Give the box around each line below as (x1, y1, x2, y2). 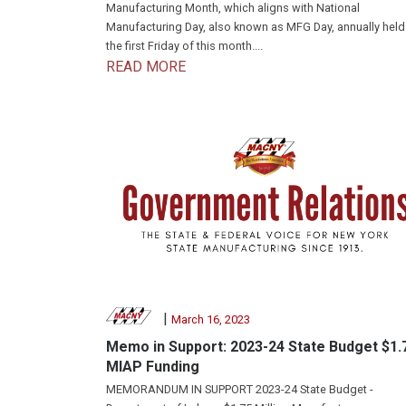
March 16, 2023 (170, 312, 250, 326)
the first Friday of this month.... (106, 38, 263, 53)
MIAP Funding (106, 357, 199, 375)
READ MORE (106, 57, 186, 75)
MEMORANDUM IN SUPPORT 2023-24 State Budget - (106, 382, 373, 397)
